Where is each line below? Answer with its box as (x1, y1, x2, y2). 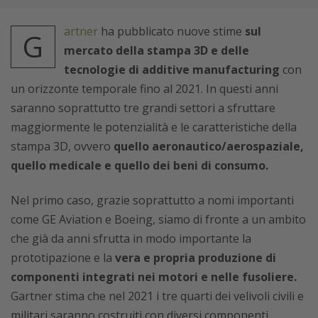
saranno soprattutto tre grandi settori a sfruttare (11, 100, 275, 116)
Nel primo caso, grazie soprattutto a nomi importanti (11, 192, 294, 209)
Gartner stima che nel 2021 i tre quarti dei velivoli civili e (11, 288, 304, 305)
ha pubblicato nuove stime (98, 23, 245, 40)
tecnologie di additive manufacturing (64, 62, 280, 78)
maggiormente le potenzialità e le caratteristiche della (11, 119, 297, 136)
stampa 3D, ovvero (11, 138, 111, 155)
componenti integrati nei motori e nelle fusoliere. (11, 269, 297, 285)
